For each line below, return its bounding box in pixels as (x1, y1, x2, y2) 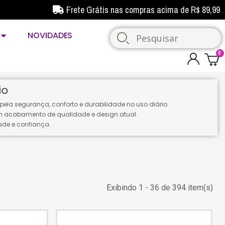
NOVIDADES (28, 30, 73, 41)
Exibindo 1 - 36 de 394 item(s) (106, 183, 213, 192)
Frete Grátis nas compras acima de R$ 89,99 (66, 4, 220, 16)
